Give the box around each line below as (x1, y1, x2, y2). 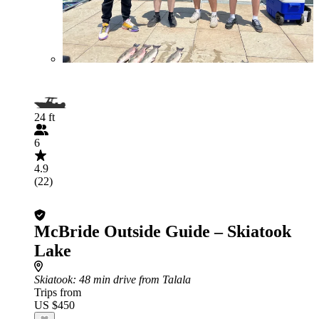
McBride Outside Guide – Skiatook (34, 222, 291, 241)
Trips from (34, 286, 81, 298)
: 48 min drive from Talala (73, 273, 191, 286)
